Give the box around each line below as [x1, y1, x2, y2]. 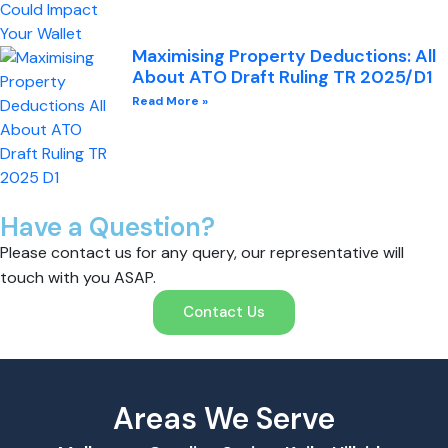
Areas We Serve [113, 398, 335, 438]
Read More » [132, 92, 208, 109]
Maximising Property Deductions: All [132, 43, 436, 68]
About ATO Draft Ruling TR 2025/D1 [132, 64, 432, 89]
